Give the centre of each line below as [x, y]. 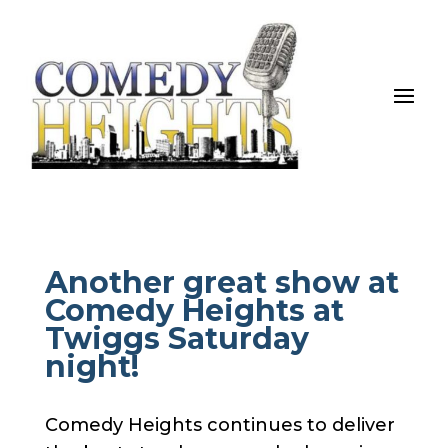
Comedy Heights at [194, 310]
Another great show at [221, 282]
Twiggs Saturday [176, 338]
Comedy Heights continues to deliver [219, 424]
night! [91, 366]
